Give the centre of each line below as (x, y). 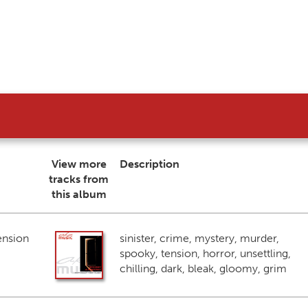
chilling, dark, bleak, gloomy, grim (203, 268)
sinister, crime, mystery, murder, (199, 238)
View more (79, 164)
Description (149, 164)
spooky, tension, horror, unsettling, (205, 253)
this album (79, 194)
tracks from (79, 179)
